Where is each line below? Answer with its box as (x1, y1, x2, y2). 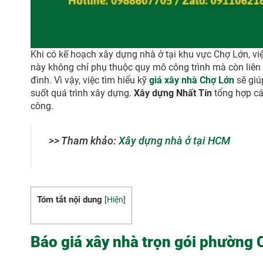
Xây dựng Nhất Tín (134, 87, 212, 99)
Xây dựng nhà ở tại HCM (119, 134, 230, 147)
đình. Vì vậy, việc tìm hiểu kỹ (31, 74, 149, 86)
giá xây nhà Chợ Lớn (149, 74, 234, 86)
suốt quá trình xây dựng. (31, 87, 134, 99)
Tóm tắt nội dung (37, 194, 102, 205)
